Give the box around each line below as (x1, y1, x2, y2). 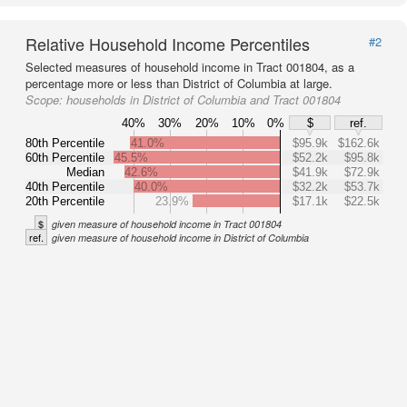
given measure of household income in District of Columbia (52, 231, 309, 244)
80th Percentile (25, 135, 104, 150)
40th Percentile (25, 179, 104, 194)
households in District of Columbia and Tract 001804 (66, 91, 341, 108)
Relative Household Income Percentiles (25, 32, 310, 55)
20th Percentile (25, 194, 104, 208)
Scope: (25, 91, 66, 108)
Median (66, 164, 104, 179)
